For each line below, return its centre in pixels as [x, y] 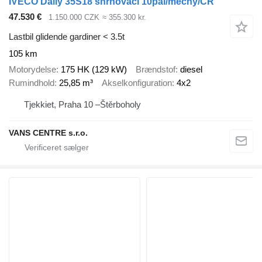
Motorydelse [32, 69]
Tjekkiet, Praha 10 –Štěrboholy [82, 105]
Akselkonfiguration [137, 82]
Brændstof [156, 69]
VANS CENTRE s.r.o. [48, 133]
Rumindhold [32, 82]
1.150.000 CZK [74, 17]
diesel [191, 69]
